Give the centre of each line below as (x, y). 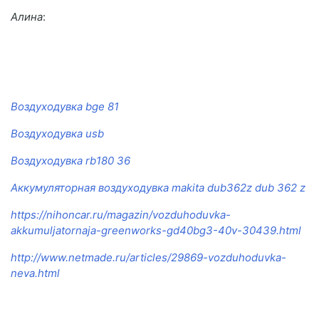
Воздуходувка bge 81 (65, 107)
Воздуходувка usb (57, 134)
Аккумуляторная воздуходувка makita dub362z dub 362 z (158, 188)
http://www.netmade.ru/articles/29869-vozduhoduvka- (148, 258)
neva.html (35, 273)
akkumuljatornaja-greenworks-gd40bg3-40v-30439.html (156, 231)
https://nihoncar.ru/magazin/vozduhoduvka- (121, 215)
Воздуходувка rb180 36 (70, 161)
